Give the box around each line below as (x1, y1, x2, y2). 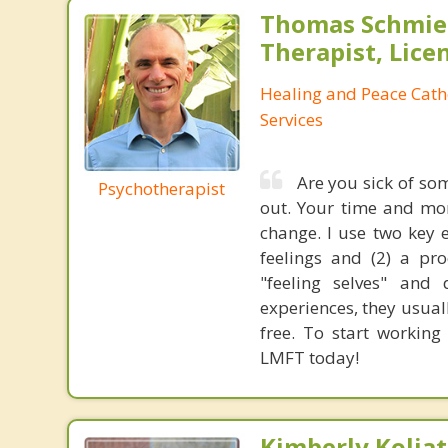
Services (259, 108, 323, 131)
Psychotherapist (98, 176, 226, 200)
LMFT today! (259, 346, 359, 369)
